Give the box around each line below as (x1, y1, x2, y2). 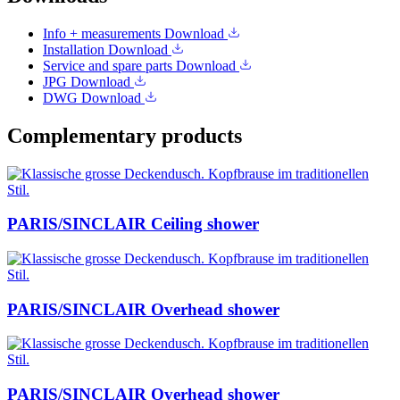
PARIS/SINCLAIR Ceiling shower (7, 214, 259, 234)
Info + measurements (43, 25, 164, 41)
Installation (43, 41, 108, 57)
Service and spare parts (43, 57, 176, 73)
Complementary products (7, 123, 242, 147)
